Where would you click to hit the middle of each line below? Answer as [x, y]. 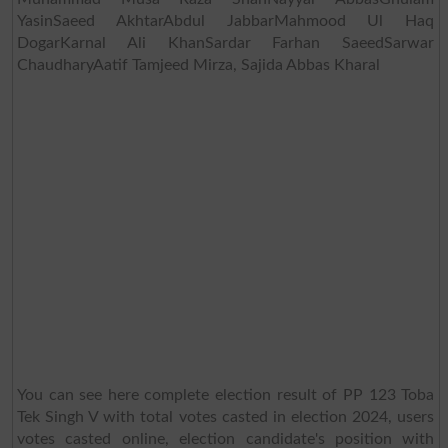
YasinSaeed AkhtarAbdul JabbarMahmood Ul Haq [225, 20]
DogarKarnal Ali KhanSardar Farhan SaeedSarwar [225, 42]
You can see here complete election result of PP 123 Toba [225, 394]
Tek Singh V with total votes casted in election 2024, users [225, 416]
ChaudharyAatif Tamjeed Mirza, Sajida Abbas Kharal [198, 64]
